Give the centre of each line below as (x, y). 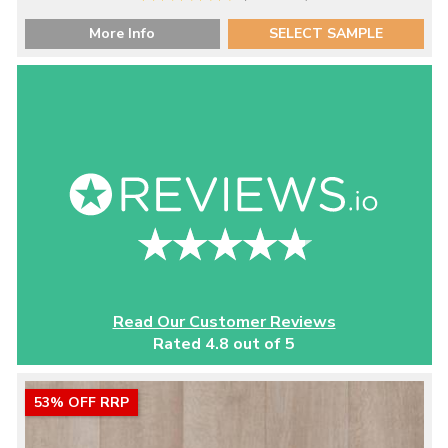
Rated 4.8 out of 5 (224, 343)
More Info (122, 33)
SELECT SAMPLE (325, 33)
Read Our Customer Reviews (224, 321)
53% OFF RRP (81, 402)
